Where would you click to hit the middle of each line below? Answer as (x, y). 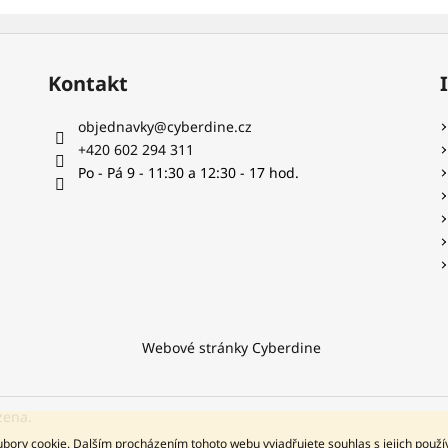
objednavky (115, 126)
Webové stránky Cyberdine (231, 347)
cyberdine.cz (209, 126)
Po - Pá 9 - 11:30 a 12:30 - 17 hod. (188, 172)
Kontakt (87, 83)
